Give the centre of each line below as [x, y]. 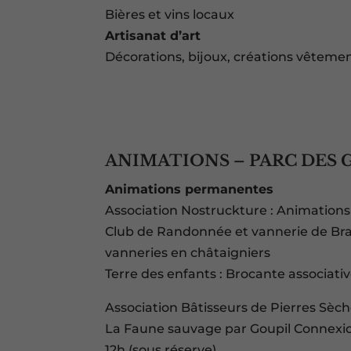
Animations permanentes [190, 190]
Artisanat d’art [153, 36]
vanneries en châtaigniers [188, 253]
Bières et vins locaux [170, 15]
